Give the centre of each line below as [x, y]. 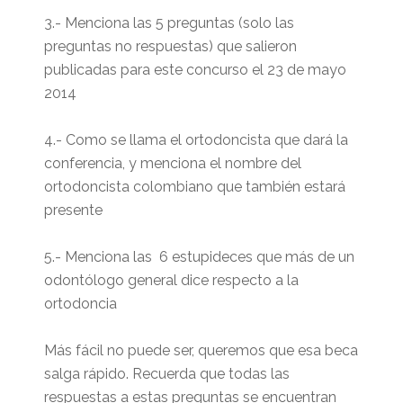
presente [73, 210]
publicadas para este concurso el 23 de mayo [195, 69]
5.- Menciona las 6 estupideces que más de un [199, 256]
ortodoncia [80, 303]
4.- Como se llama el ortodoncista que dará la [196, 139]
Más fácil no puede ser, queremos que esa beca [201, 350]
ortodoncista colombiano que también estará [194, 186]
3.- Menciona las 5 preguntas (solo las [169, 22]
